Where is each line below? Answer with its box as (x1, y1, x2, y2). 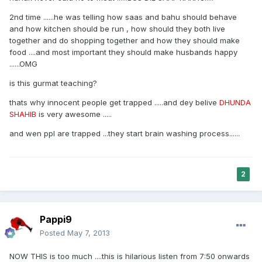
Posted (40, 228, 67, 238)
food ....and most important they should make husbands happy (9, 47, 237, 57)
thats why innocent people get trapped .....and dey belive (9, 98, 219, 108)
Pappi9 (40, 213, 72, 226)
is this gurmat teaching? (9, 78, 97, 88)
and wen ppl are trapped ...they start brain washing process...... (9, 129, 240, 139)
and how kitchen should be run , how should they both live (9, 24, 225, 34)
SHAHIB (9, 109, 36, 119)
